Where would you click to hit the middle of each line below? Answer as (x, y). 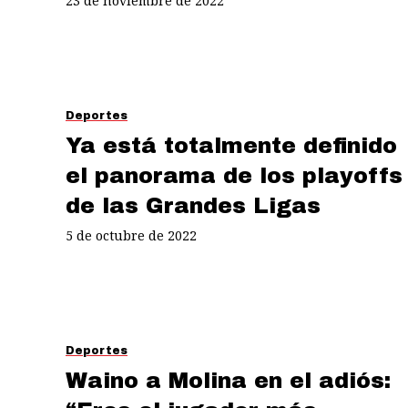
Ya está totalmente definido (231, 145)
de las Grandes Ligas (193, 205)
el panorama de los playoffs (234, 175)
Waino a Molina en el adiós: (228, 380)
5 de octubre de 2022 (131, 235)
